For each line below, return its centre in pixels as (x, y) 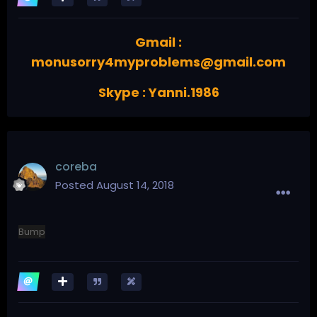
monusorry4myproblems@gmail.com (158, 62)
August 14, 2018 (135, 185)
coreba (76, 166)
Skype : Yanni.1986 (158, 92)
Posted (76, 185)
